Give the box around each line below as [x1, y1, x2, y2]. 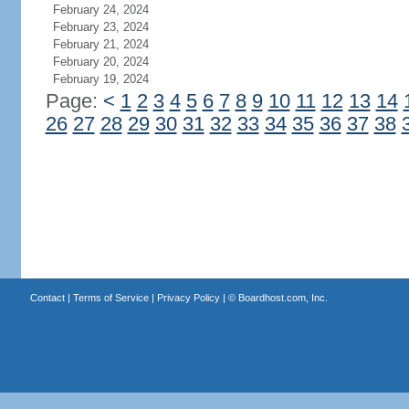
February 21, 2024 [52, 37, 149, 51]
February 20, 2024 [52, 55, 149, 68]
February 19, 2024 [52, 72, 149, 86]
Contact [29, 292, 65, 303]
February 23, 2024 [52, 20, 149, 34]
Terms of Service [72, 292, 149, 303]
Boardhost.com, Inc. [237, 292, 328, 303]
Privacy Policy [156, 292, 220, 303]
